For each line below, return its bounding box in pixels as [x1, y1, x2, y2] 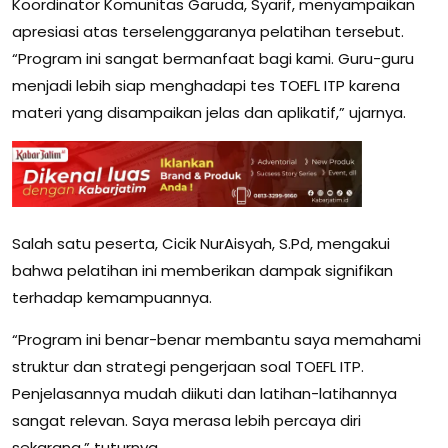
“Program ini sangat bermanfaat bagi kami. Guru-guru [12, 48, 414, 69]
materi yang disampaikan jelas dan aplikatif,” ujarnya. [12, 102, 406, 123]
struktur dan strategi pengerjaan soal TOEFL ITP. [12, 355, 364, 377]
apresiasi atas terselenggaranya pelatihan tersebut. [12, 21, 413, 42]
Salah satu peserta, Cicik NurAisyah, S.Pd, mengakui [12, 232, 390, 254]
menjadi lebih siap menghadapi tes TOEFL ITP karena [12, 75, 400, 96]
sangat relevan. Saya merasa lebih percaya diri [12, 409, 361, 431]
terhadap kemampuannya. [12, 286, 212, 308]
